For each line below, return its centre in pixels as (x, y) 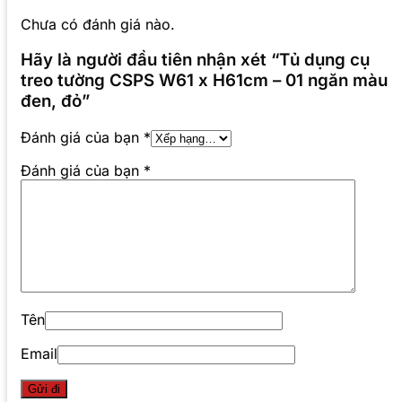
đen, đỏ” (55, 101)
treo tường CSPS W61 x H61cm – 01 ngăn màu (204, 81)
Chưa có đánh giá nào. (98, 24)
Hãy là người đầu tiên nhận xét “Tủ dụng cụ (195, 60)
